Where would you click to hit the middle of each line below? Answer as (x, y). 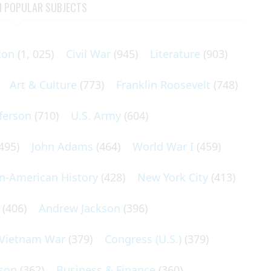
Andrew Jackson (80, 208)
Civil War (88, 54)
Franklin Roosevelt (163, 85)
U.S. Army (96, 116)
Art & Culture (43, 85)
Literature (175, 54)
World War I (163, 146)
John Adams (62, 146)
